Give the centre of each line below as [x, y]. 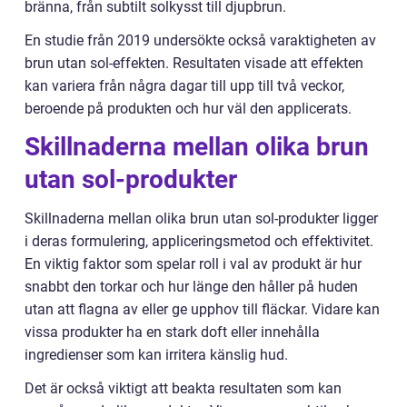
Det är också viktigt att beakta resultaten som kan [183, 388]
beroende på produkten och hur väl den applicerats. [188, 109]
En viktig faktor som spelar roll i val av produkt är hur [193, 264]
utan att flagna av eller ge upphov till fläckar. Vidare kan [202, 309]
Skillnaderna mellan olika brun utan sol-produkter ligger [201, 218]
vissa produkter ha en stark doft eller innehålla [172, 332]
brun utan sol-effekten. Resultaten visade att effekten [194, 63]
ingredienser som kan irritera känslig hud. [156, 355]
